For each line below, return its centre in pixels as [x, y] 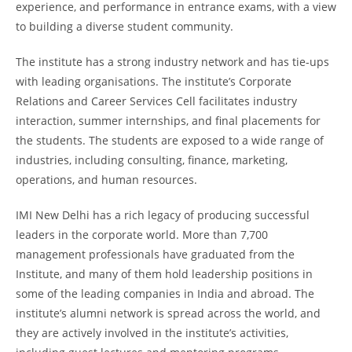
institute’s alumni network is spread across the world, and [168, 313]
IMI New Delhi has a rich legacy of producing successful [163, 214]
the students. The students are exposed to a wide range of [170, 140]
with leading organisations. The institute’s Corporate [154, 81]
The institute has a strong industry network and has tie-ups [172, 61]
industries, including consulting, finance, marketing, [152, 159]
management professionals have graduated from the [155, 254]
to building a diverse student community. [125, 26]
